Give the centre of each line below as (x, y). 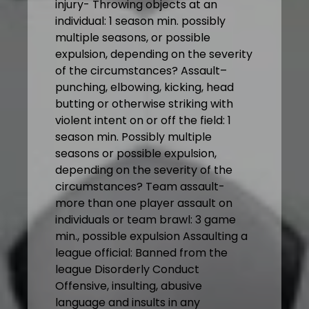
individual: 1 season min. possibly (140, 21)
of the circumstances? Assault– (141, 71)
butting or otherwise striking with (144, 104)
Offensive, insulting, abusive (129, 286)
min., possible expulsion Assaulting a (151, 237)
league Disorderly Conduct (127, 270)
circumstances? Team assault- (140, 187)
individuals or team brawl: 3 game (146, 220)
